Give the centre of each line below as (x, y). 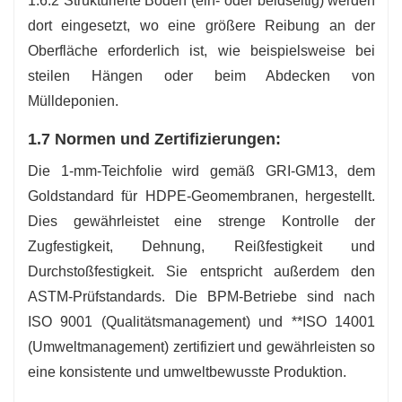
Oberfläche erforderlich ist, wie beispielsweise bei (202, 50)
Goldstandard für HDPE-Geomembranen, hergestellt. (202, 196)
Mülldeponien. (73, 100)
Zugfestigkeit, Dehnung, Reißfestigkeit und (202, 246)
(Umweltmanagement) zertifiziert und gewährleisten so (202, 346)
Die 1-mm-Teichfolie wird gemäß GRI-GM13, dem (202, 170)
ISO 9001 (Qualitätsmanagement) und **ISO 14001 (202, 321)
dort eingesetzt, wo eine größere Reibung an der (202, 25)
